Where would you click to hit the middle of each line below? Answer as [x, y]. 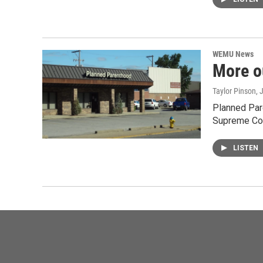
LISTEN [247, 148]
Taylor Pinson [234, 91]
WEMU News [233, 54]
